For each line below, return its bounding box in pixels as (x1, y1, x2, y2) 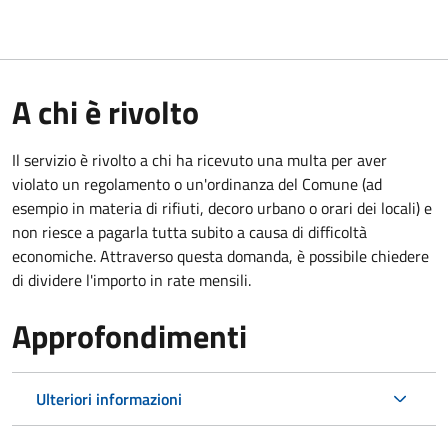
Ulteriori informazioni (36, 386, 182, 411)
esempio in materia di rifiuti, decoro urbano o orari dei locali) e (12, 195, 432, 220)
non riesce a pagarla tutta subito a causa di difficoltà (12, 219, 367, 244)
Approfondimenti (12, 311, 247, 360)
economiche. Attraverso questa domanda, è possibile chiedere (12, 243, 429, 268)
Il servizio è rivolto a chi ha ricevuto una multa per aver (12, 147, 387, 172)
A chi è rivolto (12, 87, 199, 136)
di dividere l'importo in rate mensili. (12, 267, 251, 292)
